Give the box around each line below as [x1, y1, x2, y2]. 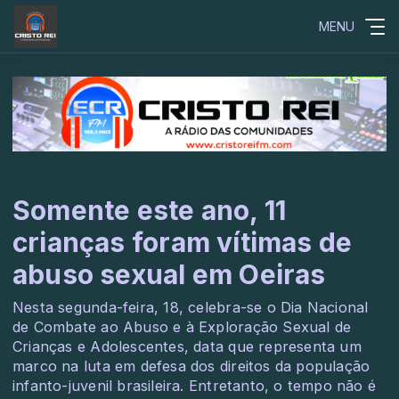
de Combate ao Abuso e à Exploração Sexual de [12, 318, 352, 336]
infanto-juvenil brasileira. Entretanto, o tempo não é [12, 377, 377, 395]
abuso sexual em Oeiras [12, 258, 326, 290]
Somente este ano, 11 [12, 194, 287, 226]
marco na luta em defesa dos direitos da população [12, 357, 370, 375]
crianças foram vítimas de [12, 226, 353, 258]
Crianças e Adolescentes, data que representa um [12, 338, 362, 355]
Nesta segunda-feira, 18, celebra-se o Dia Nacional [12, 298, 369, 316]
